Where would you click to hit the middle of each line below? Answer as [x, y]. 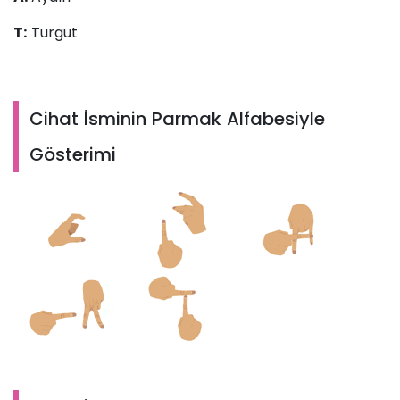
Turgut [52, 33]
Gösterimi [73, 155]
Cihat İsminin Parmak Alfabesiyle [177, 119]
